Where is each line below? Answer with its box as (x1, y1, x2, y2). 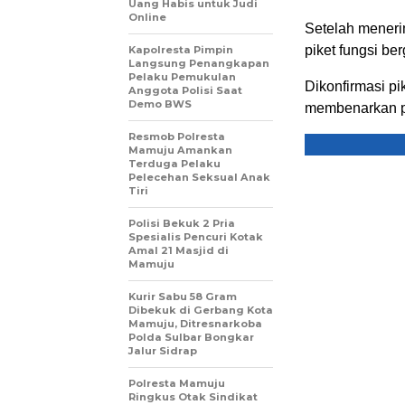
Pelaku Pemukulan (128, 71, 236, 83)
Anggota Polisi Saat (128, 84, 242, 97)
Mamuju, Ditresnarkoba (128, 317, 262, 330)
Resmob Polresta (128, 130, 225, 143)
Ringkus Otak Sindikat (128, 391, 258, 403)
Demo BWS (128, 98, 192, 110)
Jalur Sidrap (128, 344, 197, 357)
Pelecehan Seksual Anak (128, 171, 270, 184)
